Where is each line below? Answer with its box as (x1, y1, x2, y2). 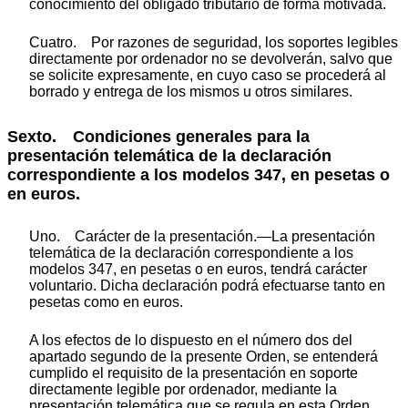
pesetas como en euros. (29, 294, 183, 311)
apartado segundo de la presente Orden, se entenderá (29, 349, 378, 365)
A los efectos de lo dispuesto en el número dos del (29, 332, 352, 349)
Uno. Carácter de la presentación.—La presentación (29, 229, 375, 245)
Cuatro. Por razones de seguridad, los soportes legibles (29, 34, 398, 50)
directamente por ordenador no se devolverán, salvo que (29, 50, 393, 66)
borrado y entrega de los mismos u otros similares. (29, 83, 352, 99)
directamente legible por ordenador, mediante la (29, 382, 337, 398)
